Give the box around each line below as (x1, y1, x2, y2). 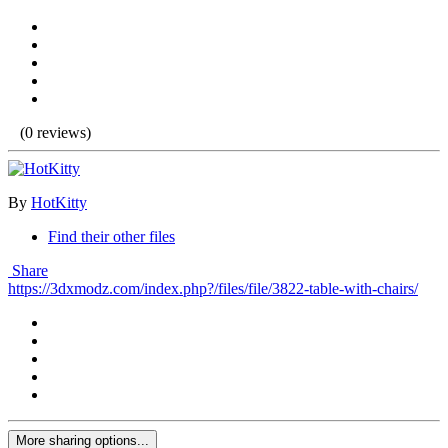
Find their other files (48, 228, 175, 246)
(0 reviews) (20, 124, 91, 142)
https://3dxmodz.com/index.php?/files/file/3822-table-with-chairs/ (8, 280, 418, 298)
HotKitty (31, 194, 87, 212)
